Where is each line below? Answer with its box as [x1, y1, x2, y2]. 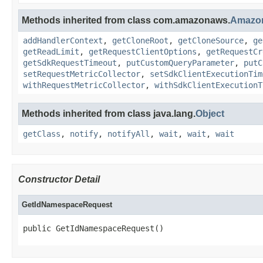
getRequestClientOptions [89, 47, 197, 56]
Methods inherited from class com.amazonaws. [22, 15, 230, 25]
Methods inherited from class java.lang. [22, 109, 195, 119]
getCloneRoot [112, 36, 168, 45]
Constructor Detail [18, 174, 100, 184]
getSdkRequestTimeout [23, 58, 117, 68]
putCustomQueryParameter [126, 58, 234, 68]
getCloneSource [178, 36, 244, 45]
